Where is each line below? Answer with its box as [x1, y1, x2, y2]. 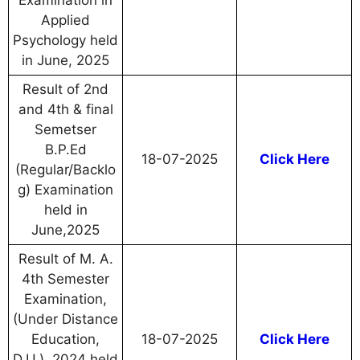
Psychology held [13, 32, 118, 49]
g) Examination [18, 182, 113, 198]
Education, [31, 331, 100, 348]
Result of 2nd [22, 81, 108, 98]
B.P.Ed [44, 141, 87, 158]
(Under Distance [13, 311, 118, 328]
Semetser [35, 121, 96, 138]
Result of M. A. [18, 251, 113, 268]
